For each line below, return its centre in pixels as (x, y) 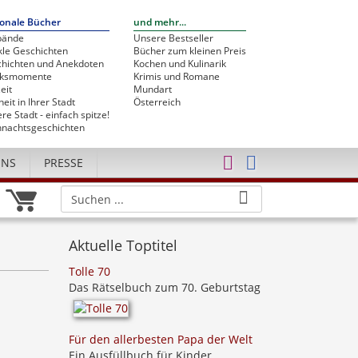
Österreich (157, 102)
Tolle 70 (89, 271)
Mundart (153, 89)
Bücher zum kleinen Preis (190, 51)
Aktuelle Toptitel (123, 245)
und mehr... (160, 22)
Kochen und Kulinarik (180, 64)
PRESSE (64, 163)
